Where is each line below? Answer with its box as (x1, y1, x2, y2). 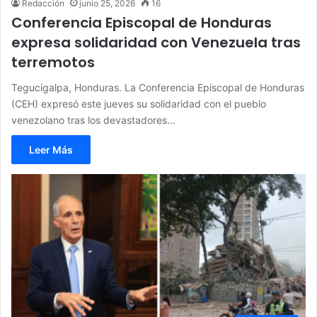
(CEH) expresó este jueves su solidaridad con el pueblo (11, 97, 266, 110)
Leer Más (29, 143, 73, 156)
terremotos (11, 52, 95, 72)
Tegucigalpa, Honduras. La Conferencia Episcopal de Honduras (11, 81, 304, 93)
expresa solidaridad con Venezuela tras (11, 32, 301, 52)
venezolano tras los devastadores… (11, 113, 175, 126)
